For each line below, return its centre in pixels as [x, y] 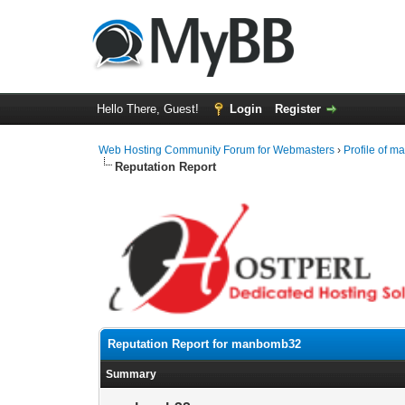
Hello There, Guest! [149, 109]
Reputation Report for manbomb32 [205, 344]
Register [297, 109]
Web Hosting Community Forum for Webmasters [217, 150]
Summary [132, 374]
